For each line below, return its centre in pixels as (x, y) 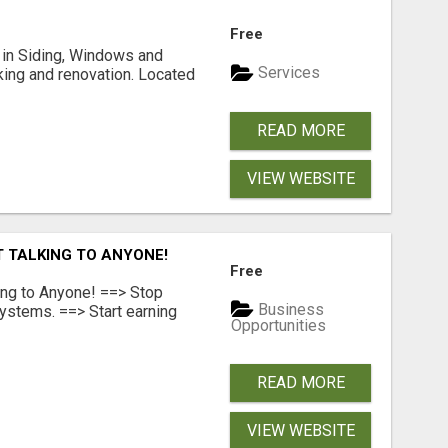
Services (287, 73)
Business (289, 309)
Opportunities (279, 326)
